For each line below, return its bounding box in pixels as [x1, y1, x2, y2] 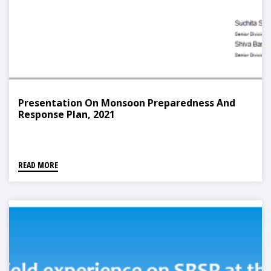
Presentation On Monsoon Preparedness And [18, 96, 235, 110]
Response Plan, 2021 [18, 108, 115, 122]
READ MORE [18, 159, 58, 171]
